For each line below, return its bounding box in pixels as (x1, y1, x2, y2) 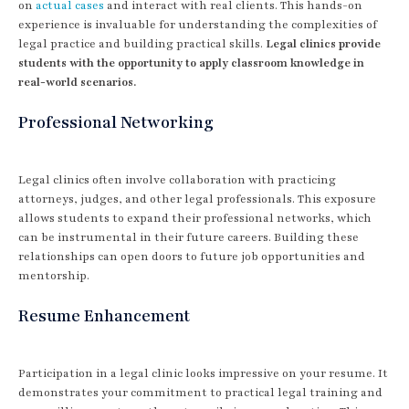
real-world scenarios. (18, 74, 136, 89)
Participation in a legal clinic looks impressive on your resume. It (18, 365, 388, 381)
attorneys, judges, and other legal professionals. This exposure (18, 191, 376, 206)
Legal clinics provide (266, 36, 381, 51)
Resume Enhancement (18, 304, 190, 327)
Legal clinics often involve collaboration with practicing (18, 172, 336, 187)
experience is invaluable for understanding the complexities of (18, 16, 377, 32)
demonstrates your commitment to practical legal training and (18, 384, 383, 400)
